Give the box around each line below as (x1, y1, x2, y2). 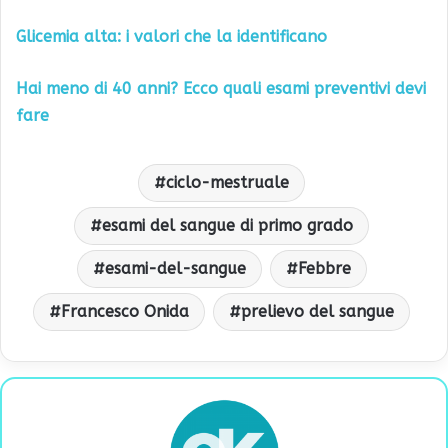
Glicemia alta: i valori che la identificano (16, 26, 327, 46)
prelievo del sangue (241, 301, 394, 321)
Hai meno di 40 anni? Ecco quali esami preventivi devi (16, 78, 426, 98)
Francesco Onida (61, 301, 189, 321)
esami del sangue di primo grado (102, 215, 353, 235)
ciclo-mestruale (166, 172, 289, 192)
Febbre (297, 258, 351, 278)
